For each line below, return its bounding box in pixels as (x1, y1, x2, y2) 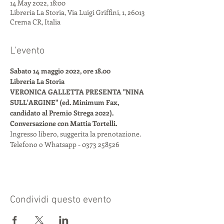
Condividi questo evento (10, 194, 111, 206)
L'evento (10, 45, 44, 57)
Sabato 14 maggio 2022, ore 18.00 (10, 66, 110, 75)
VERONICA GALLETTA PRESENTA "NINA (10, 87, 145, 96)
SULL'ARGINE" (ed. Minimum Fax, (10, 97, 120, 107)
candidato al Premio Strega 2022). (10, 108, 113, 117)
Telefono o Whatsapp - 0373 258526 (10, 139, 119, 149)
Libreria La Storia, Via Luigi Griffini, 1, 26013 (10, 7, 145, 17)
